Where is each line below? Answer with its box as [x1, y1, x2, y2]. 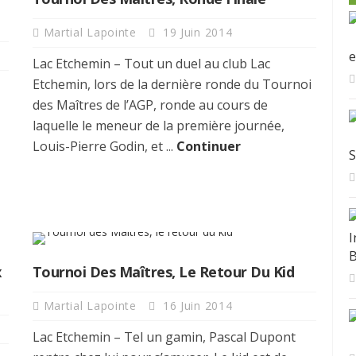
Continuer [176, 137, 241, 155]
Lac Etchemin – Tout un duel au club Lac [32, 54, 270, 72]
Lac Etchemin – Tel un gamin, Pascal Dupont [32, 327, 296, 346]
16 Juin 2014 [159, 297, 233, 313]
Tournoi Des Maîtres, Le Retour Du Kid [32, 261, 295, 281]
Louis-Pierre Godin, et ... [32, 137, 176, 155]
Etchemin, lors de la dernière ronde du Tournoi [32, 75, 311, 93]
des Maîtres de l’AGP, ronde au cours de [32, 95, 268, 114]
